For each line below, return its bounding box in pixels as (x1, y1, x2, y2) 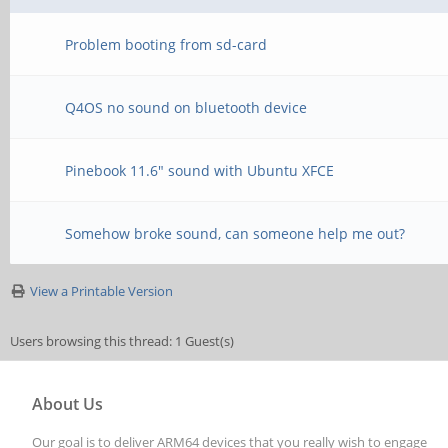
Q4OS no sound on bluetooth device (65, 98, 308, 117)
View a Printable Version (30, 282, 173, 300)
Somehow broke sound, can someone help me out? (65, 224, 406, 243)
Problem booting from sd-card (65, 35, 268, 54)
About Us (32, 393, 103, 415)
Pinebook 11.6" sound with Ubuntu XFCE (65, 161, 335, 180)
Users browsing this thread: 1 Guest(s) (10, 332, 234, 350)
